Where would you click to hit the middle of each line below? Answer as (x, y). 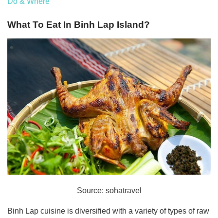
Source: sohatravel (109, 191)
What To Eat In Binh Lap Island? (79, 24)
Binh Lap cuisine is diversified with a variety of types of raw (108, 211)
